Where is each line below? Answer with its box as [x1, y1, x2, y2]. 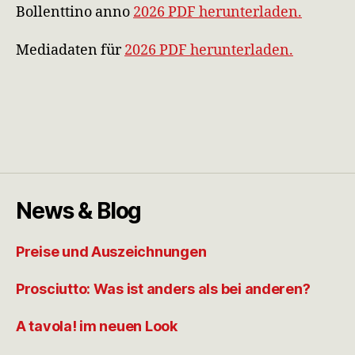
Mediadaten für [16, 40, 124, 59]
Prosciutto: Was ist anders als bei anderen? [16, 280, 311, 297]
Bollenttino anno [16, 3, 133, 21]
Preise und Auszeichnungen [16, 242, 207, 260]
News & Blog [16, 197, 142, 224]
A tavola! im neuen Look [16, 317, 177, 334]
